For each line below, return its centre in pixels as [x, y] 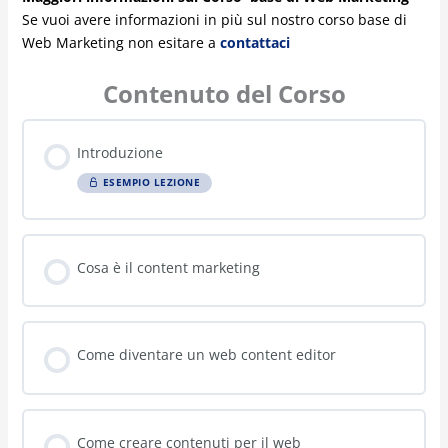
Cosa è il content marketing [168, 33]
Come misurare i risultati [160, 383]
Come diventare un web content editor [206, 121]
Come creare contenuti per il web [188, 208]
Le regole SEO [122, 296]
